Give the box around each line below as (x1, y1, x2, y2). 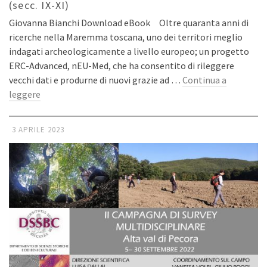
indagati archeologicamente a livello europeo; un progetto (9, 45, 249, 58)
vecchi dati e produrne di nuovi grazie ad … (9, 74, 182, 86)
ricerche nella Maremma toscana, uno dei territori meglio (9, 31, 243, 44)
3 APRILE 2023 (12, 125, 64, 135)
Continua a (182, 74, 226, 86)
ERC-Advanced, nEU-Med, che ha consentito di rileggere (9, 60, 234, 72)
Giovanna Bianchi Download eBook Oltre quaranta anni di (9, 17, 249, 29)
